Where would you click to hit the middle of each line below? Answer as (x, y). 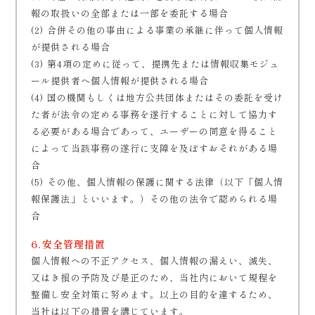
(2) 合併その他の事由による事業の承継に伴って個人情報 (157, 30)
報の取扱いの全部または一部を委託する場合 (130, 13)
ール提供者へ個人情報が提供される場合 (120, 81)
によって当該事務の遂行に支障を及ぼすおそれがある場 (155, 148)
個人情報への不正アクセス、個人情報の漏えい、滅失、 (155, 261)
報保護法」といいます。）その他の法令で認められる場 (155, 199)
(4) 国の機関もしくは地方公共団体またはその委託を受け (157, 97)
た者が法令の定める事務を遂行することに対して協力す (155, 114)
